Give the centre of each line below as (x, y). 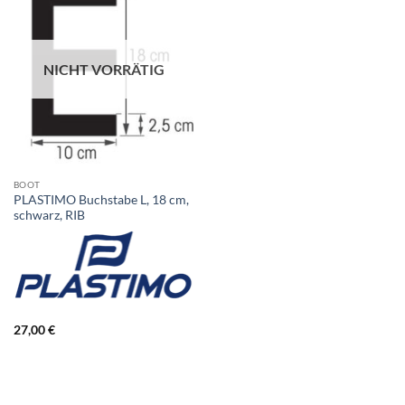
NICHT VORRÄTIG (104, 70)
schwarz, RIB (49, 215)
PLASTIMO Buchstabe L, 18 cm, (101, 199)
